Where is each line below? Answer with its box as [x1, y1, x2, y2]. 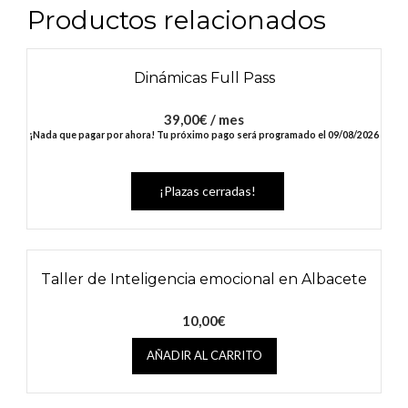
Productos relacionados [27, 4, 326, 36]
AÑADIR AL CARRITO [146, 347, 262, 362]
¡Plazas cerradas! [158, 182, 256, 199]
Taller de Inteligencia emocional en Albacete [41, 270, 367, 288]
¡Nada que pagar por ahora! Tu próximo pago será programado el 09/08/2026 [29, 128, 379, 140]
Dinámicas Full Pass [133, 68, 275, 87]
